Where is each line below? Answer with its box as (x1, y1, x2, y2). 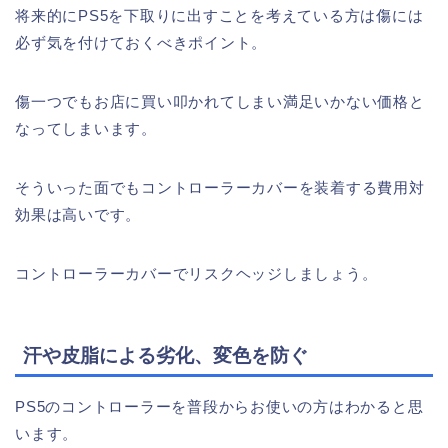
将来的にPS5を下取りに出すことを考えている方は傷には (15, 7, 424, 25)
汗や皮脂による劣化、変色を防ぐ (23, 344, 308, 366)
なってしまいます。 (15, 120, 157, 138)
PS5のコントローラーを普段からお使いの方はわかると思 (15, 397, 424, 415)
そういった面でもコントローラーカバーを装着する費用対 (15, 179, 425, 197)
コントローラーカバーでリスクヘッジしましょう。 (15, 265, 378, 283)
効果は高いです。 (15, 206, 142, 224)
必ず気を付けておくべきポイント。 (15, 34, 268, 52)
